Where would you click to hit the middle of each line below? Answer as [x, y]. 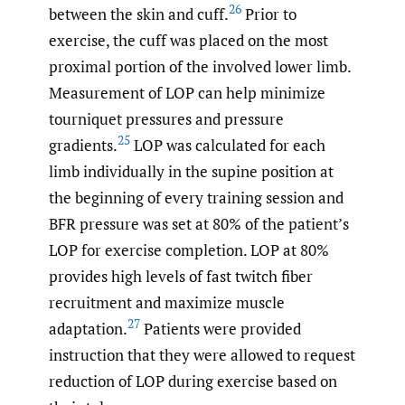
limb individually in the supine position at [191, 172]
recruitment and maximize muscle [167, 303]
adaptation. [88, 329]
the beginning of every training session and [196, 198]
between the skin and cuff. [139, 14]
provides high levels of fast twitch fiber [181, 277]
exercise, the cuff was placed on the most [188, 41]
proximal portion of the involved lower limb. [200, 67]
